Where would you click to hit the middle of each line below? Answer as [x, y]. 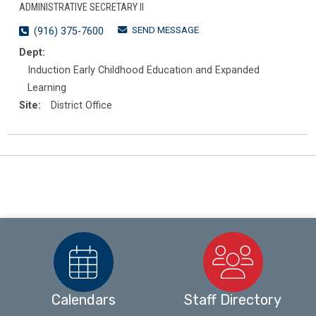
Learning [47, 88]
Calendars [83, 299]
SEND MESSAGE [165, 30]
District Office [81, 106]
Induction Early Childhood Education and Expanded [144, 71]
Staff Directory [233, 299]
